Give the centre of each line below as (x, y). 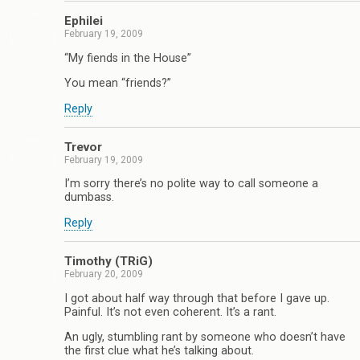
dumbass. (89, 198)
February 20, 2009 (104, 274)
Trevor (83, 147)
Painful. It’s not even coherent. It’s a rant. (170, 312)
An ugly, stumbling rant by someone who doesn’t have (205, 337)
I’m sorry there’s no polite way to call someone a (191, 184)
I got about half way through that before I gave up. (197, 298)
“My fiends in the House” (128, 58)
